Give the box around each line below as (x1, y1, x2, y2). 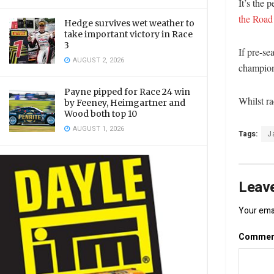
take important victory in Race (64, 29, 193, 40)
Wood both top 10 (64, 108, 137, 119)
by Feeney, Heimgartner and (64, 97, 185, 108)
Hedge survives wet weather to (64, 18, 194, 29)
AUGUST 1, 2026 (71, 124, 124, 134)
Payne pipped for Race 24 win (64, 86, 190, 97)
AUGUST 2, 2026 (71, 55, 124, 65)
